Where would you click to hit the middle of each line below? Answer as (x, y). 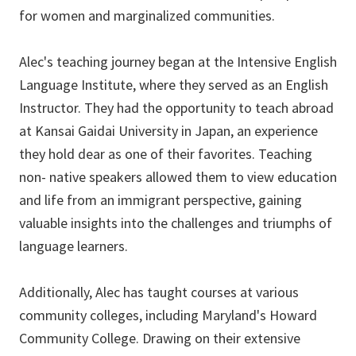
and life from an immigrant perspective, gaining (161, 200)
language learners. (74, 246)
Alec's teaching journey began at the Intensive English (178, 62)
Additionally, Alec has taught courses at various (159, 292)
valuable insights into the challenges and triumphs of (176, 223)
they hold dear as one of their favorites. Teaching (166, 154)
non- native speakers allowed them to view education (178, 177)
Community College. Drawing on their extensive (160, 339)
